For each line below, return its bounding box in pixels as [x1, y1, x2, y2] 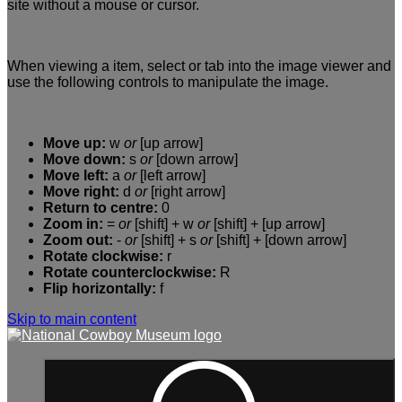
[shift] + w [131, 216, 197, 232]
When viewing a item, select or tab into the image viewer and [7, 58, 391, 74]
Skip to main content [7, 311, 136, 328]
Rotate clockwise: [43, 249, 163, 265]
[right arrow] [147, 184, 225, 200]
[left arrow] [136, 168, 205, 184]
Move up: [43, 135, 106, 152]
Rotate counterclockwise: [43, 265, 216, 281]
